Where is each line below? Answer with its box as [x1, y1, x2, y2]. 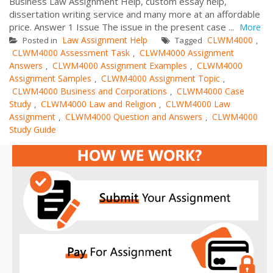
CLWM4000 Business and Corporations [12, 85, 167, 97]
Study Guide [9, 123, 56, 135]
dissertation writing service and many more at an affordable [9, 7, 260, 20]
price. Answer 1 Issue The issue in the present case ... [9, 20, 236, 33]
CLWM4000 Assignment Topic [101, 72, 220, 84]
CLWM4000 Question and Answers [65, 110, 202, 122]
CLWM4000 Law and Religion [41, 97, 156, 110]
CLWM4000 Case [177, 85, 244, 97]
